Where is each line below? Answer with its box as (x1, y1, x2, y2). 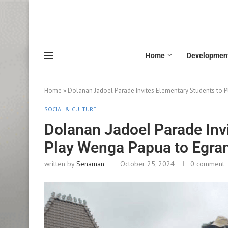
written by (44, 159, 76, 168)
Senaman (76, 159, 104, 168)
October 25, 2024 (120, 159, 175, 168)
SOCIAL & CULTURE (44, 105, 96, 113)
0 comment (190, 159, 224, 168)
